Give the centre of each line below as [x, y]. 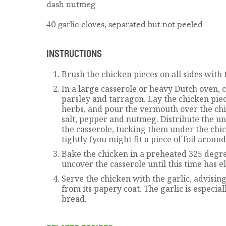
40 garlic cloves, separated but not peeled [125, 24]
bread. [74, 199]
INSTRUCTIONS [74, 53]
